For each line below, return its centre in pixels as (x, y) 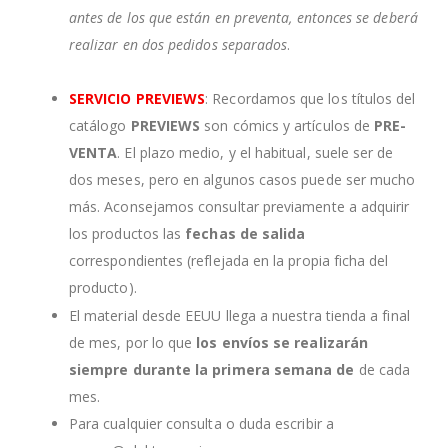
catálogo (100, 126)
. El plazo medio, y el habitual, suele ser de (255, 153)
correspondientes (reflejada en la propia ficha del (229, 261)
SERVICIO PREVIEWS (137, 99)
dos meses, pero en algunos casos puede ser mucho (242, 180)
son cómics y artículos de (287, 126)
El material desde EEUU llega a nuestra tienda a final (239, 315)
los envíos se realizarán (282, 342)
